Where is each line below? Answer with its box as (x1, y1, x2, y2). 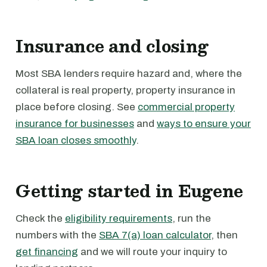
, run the (172, 213, 211, 224)
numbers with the (15, 229, 99, 241)
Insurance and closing (15, 32, 209, 60)
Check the (15, 213, 65, 224)
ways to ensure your (157, 118, 251, 129)
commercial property (138, 101, 235, 113)
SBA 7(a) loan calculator (99, 229, 211, 241)
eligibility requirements (65, 213, 172, 224)
